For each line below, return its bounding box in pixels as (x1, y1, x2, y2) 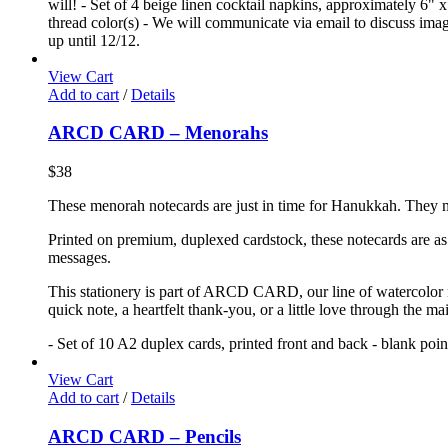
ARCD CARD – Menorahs (48, 122, 268, 144)
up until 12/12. (48, 31, 140, 49)
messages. (48, 248, 111, 266)
